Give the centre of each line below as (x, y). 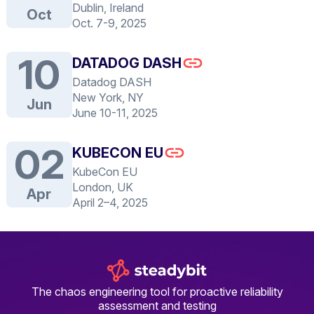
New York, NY (108, 97)
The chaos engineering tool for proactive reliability (157, 292)
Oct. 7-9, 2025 (109, 23)
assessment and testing (157, 306)
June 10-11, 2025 (115, 113)
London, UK (102, 187)
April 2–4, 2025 (110, 203)
